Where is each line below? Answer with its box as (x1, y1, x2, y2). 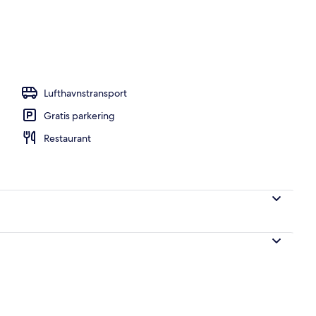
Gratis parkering (44, 109, 115, 122)
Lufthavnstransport (44, 86, 127, 99)
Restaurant (44, 131, 91, 145)
